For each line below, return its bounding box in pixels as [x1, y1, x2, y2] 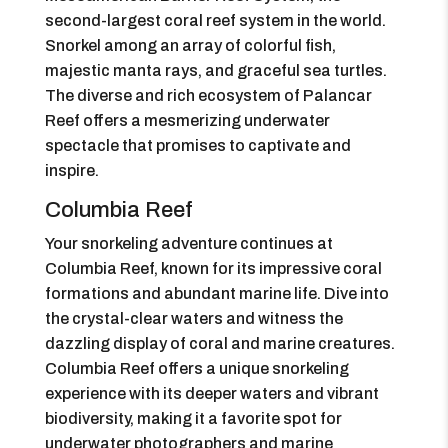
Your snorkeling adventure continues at [44, 235, 333, 252]
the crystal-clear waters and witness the [44, 310, 343, 327]
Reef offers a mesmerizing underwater [44, 112, 330, 129]
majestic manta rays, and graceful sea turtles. [44, 62, 387, 79]
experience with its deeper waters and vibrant [44, 385, 379, 402]
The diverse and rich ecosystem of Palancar [44, 87, 372, 104]
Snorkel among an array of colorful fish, [44, 37, 336, 54]
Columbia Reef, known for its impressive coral [44, 260, 382, 277]
